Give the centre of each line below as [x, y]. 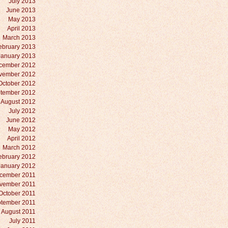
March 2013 [19, 38]
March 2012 [19, 148]
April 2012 [21, 138]
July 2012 [22, 111]
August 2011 [18, 212]
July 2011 [22, 221]
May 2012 [22, 129]
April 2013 [21, 28]
